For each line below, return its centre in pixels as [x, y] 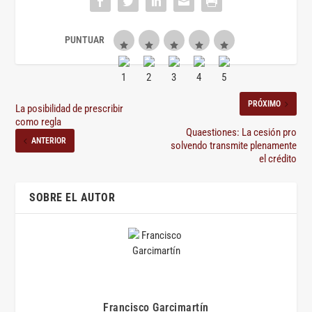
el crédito [278, 159]
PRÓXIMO [264, 104]
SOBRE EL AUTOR [72, 198]
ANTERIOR [49, 141]
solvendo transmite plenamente [233, 146]
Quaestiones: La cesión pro [241, 133]
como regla [39, 122]
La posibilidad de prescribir [70, 109]
